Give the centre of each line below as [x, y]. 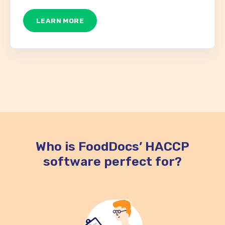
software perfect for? [113, 162]
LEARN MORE [60, 21]
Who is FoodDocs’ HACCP [113, 147]
